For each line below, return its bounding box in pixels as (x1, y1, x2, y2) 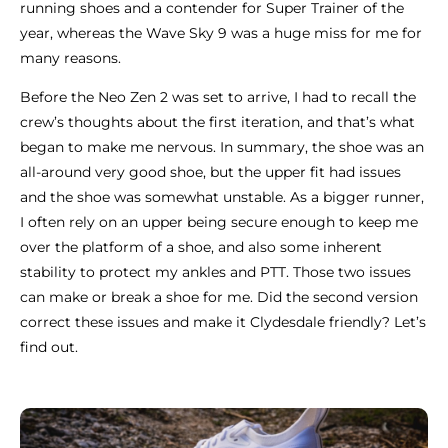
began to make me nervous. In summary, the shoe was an (20, 137, 424, 156)
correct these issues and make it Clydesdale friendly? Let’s (20, 312, 426, 331)
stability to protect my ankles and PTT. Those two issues (20, 262, 411, 281)
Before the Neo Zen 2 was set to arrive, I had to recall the (20, 87, 416, 106)
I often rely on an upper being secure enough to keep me (20, 212, 418, 231)
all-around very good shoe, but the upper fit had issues (20, 162, 401, 181)
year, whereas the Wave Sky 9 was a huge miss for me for (20, 23, 422, 42)
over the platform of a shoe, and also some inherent (20, 237, 382, 256)
